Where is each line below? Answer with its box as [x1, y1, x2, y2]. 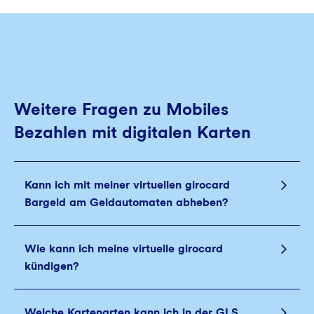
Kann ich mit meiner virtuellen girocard [25, 178, 230, 191]
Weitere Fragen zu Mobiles [14, 99, 228, 119]
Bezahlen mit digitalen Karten [14, 122, 251, 142]
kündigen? [25, 259, 78, 273]
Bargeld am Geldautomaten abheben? [25, 196, 228, 209]
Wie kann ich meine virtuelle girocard [25, 242, 223, 255]
